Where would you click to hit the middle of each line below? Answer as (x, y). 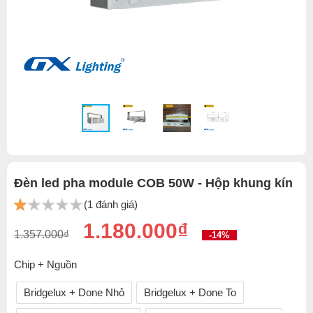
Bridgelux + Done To (190, 292)
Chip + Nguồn (45, 264)
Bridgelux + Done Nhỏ (74, 292)
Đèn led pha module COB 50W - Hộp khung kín (153, 183)
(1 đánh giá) (111, 204)
